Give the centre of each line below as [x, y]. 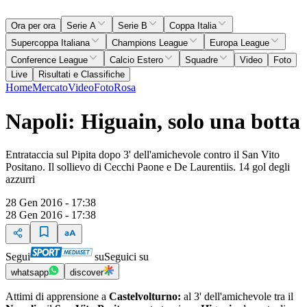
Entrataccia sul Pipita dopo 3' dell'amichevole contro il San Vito [143, 155]
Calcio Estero [136, 60]
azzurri [20, 179]
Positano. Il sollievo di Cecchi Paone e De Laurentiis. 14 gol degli [148, 167]
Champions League [150, 43]
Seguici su [126, 257]
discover [87, 272]
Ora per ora [33, 26]
